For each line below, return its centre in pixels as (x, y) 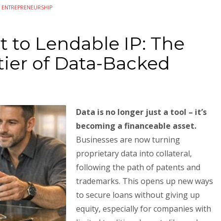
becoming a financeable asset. (136, 126)
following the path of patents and (138, 167)
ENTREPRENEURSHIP (27, 7)
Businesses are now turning (128, 140)
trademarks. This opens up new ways (145, 181)
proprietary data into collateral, (134, 153)
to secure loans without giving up (138, 195)
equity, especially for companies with (144, 209)
